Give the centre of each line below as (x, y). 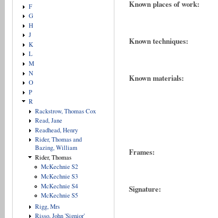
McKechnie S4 (60, 186)
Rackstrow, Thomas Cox (65, 111)
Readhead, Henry (56, 130)
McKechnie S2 (60, 167)
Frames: (142, 152)
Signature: (145, 189)
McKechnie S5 (60, 196)
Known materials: (156, 78)
